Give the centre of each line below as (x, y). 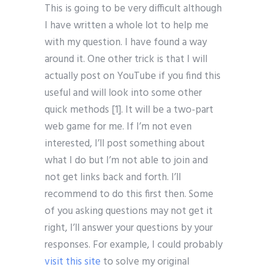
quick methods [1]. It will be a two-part (129, 110)
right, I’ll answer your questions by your (129, 228)
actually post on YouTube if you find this (133, 77)
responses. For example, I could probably (133, 245)
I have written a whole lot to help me (127, 26)
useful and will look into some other (123, 93)
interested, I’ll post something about (125, 144)
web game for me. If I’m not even (118, 127)
